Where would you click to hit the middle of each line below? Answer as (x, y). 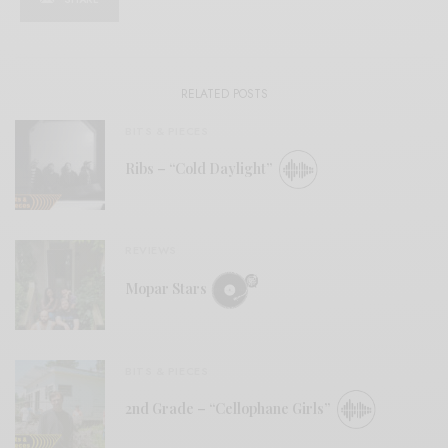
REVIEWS (151, 250)
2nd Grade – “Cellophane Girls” (229, 408)
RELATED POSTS (224, 93)
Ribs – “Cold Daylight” (200, 168)
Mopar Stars (167, 288)
